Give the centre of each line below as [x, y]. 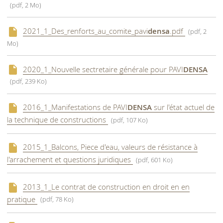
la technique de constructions [57, 120]
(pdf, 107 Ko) [130, 120]
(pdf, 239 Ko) [29, 82]
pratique [22, 199]
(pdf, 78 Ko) [57, 200]
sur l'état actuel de [183, 107]
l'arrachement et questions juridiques [70, 159]
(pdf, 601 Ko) [155, 160]
